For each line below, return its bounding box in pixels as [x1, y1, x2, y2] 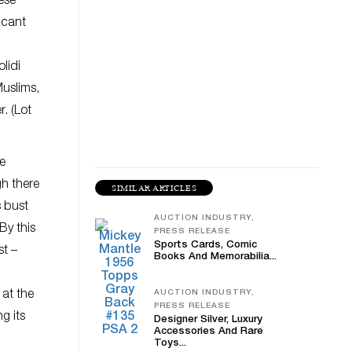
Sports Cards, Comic [154, 240, 257, 251]
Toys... [154, 339, 186, 349]
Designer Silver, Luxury [154, 315, 262, 325]
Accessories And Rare [154, 327, 263, 337]
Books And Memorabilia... [154, 252, 277, 262]
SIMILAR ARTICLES [112, 183, 196, 192]
